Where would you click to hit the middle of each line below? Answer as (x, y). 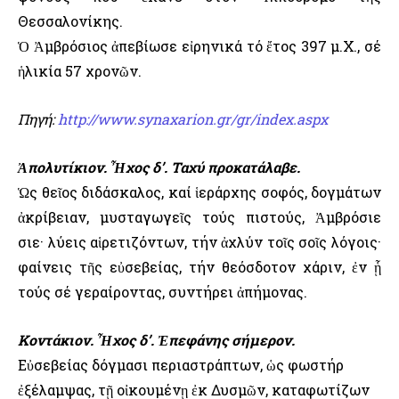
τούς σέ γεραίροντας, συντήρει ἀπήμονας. (163, 292)
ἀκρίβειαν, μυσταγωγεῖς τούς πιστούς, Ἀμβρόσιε (199, 217)
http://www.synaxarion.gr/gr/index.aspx (193, 119)
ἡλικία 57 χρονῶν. (80, 71)
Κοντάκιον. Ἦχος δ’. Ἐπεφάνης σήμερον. (156, 340)
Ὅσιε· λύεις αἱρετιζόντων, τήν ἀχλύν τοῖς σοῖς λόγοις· (199, 242)
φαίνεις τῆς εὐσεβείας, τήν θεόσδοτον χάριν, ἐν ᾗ (199, 267)
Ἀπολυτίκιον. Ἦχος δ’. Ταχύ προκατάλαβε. (159, 167)
